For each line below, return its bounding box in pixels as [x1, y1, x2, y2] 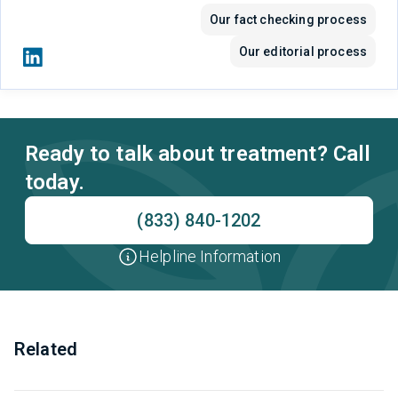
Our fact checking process [210, 12, 367, 27]
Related [14, 338, 78, 360]
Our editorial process [238, 44, 367, 59]
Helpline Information [138, 246, 282, 266]
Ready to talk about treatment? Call [25, 140, 371, 166]
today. [25, 169, 84, 195]
